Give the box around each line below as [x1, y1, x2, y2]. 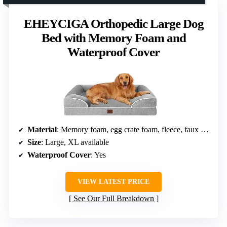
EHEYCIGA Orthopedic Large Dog [23, 17, 204, 31]
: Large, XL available [41, 137, 109, 146]
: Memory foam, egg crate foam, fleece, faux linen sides [57, 125, 201, 134]
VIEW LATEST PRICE [78, 177, 149, 185]
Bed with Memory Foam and [41, 31, 186, 45]
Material [27, 125, 57, 134]
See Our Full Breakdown [73, 194, 154, 203]
